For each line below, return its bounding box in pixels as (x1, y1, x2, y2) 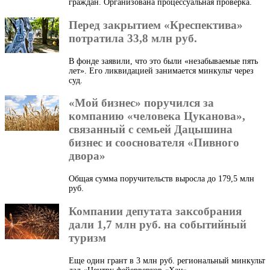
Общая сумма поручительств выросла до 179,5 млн (69, 174, 254, 184)
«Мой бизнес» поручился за (69, 96, 214, 110)
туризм (69, 231, 106, 244)
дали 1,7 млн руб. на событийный (69, 218, 246, 231)
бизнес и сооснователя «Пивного (69, 136, 239, 149)
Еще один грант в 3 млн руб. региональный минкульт (69, 256, 265, 265)
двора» (69, 149, 105, 163)
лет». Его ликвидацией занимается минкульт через (69, 66, 254, 75)
